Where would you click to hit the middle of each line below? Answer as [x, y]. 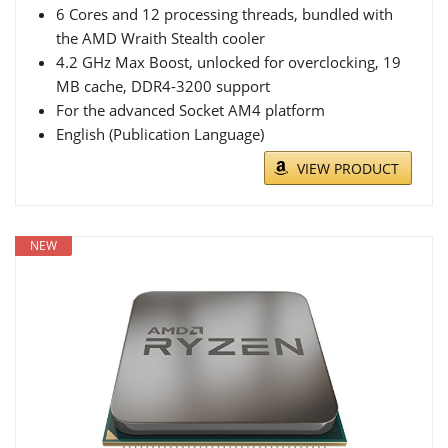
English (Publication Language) [160, 134]
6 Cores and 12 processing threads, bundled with [224, 14]
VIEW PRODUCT [348, 169]
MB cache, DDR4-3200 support [163, 86]
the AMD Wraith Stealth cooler [160, 38]
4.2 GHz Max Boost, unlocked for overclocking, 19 [228, 62]
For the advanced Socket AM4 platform [190, 110]
